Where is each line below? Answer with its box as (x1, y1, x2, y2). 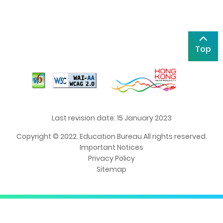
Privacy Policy (88, 153, 135, 163)
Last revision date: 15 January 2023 (51, 112, 172, 123)
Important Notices (80, 142, 143, 152)
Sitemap (97, 164, 126, 174)
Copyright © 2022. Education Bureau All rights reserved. (16, 131, 207, 141)
